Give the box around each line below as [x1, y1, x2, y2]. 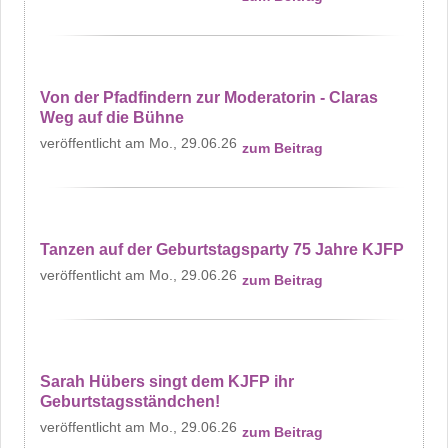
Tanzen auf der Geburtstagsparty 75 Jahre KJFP [40, 240, 404, 258]
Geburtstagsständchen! [40, 392, 220, 410]
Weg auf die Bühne [40, 108, 184, 126]
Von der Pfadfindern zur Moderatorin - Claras [40, 88, 378, 106]
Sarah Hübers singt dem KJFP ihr [40, 372, 294, 390]
